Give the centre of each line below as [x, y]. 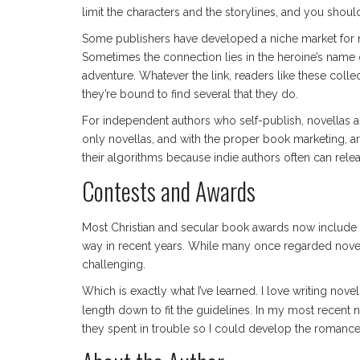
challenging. [114, 265]
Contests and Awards [169, 191]
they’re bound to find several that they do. [190, 94]
